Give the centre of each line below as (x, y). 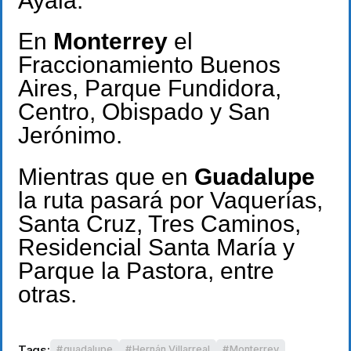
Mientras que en (106, 176)
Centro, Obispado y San (144, 112)
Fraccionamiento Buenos (149, 65)
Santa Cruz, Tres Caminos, (159, 223)
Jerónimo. (70, 136)
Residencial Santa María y (156, 247)
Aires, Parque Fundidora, (150, 89)
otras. (47, 294)
